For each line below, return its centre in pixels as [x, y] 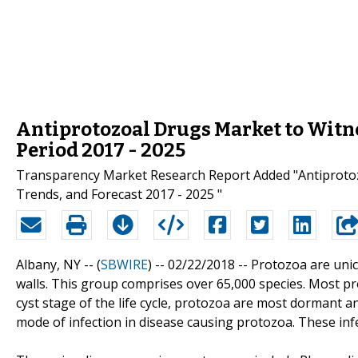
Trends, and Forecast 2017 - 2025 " [119, 194]
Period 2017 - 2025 [101, 150]
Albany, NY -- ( [58, 264]
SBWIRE [124, 264]
